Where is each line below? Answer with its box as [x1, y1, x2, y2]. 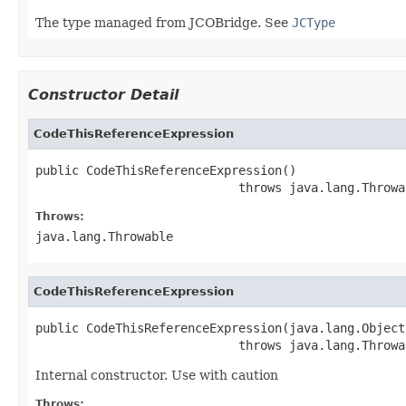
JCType [292, 14, 335, 30]
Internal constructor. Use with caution [35, 367, 278, 382]
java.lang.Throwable [35, 228, 173, 244]
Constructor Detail [28, 85, 179, 103]
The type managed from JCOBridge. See [35, 14, 292, 30]
